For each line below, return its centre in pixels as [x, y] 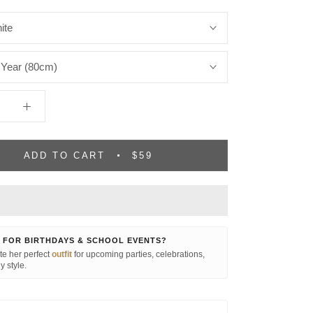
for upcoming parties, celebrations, [138, 254]
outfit [62, 254]
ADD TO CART [64, 155]
